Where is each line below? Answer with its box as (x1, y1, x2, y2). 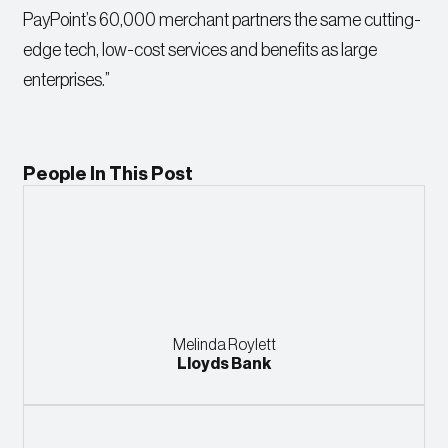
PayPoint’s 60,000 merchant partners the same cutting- (23, 11, 422, 30)
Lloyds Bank (177, 356, 271, 373)
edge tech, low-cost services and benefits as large (23, 41, 378, 60)
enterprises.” (23, 71, 111, 90)
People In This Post (23, 165, 194, 184)
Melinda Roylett (172, 337, 276, 354)
